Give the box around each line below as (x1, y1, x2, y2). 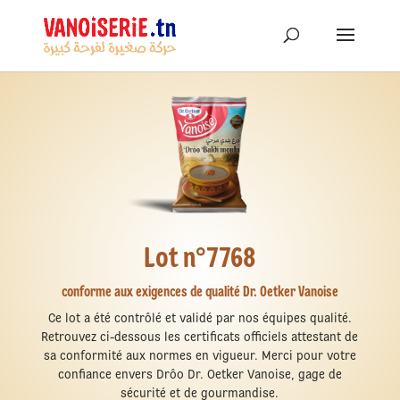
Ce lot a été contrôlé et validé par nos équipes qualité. (47, 311, 352, 326)
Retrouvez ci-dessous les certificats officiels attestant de (41, 329, 359, 345)
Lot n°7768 (144, 240, 256, 275)
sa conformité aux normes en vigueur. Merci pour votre (43, 348, 356, 363)
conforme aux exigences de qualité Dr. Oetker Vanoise (61, 283, 338, 301)
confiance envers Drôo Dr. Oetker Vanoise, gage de (57, 367, 342, 382)
